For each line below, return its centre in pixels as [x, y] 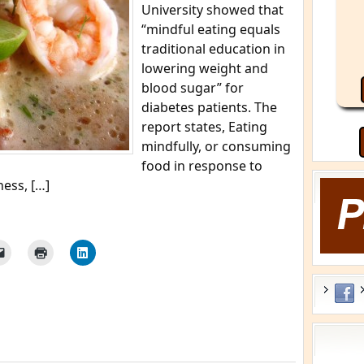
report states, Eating [204, 127]
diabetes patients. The [209, 107]
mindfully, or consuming [216, 146]
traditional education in [213, 49]
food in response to [202, 166]
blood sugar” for [193, 88]
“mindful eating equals [211, 29]
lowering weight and [205, 68]
